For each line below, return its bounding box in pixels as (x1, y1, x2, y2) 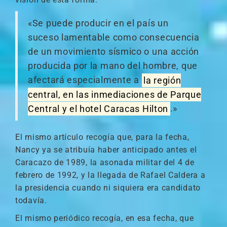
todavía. (15, 196, 47, 205)
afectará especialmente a (28, 75, 142, 85)
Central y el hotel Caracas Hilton (28, 103, 169, 113)
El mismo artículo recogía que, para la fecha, (15, 132, 190, 142)
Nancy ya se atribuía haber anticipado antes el (15, 145, 197, 155)
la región (143, 75, 181, 85)
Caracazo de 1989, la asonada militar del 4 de (15, 158, 195, 167)
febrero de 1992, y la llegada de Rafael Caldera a (15, 170, 206, 180)
